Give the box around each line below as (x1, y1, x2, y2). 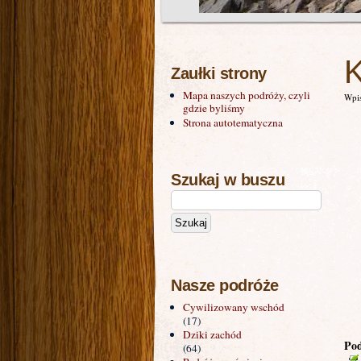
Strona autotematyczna (183, 115, 283, 131)
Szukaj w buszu (171, 171, 284, 189)
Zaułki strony (171, 64, 267, 83)
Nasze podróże (171, 276, 279, 295)
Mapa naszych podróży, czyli (183, 88, 310, 103)
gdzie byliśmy (183, 101, 245, 116)
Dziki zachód (183, 327, 242, 342)
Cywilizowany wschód (183, 300, 284, 315)
